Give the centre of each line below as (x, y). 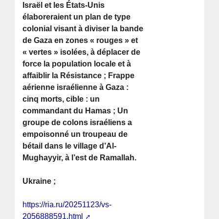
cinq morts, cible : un (61, 99)
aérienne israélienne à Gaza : (76, 88)
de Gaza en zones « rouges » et (80, 41)
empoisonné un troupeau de (75, 134)
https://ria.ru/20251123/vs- (67, 205)
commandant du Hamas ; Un (76, 111)
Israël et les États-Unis (64, 5)
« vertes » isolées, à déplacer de (82, 52)
